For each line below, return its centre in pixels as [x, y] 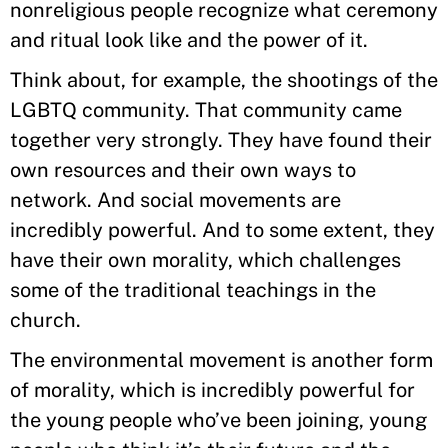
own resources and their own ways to [183, 170]
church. [45, 320]
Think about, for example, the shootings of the [224, 80]
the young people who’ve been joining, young [218, 420]
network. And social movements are [175, 200]
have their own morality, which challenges [205, 260]
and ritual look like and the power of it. [191, 40]
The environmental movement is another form [221, 360]
